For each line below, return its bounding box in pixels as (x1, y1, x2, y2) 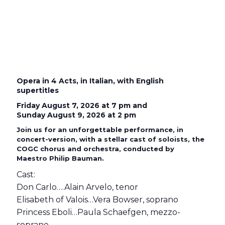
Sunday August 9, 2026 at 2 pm (17, 110, 136, 120)
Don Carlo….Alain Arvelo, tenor (17, 182, 138, 192)
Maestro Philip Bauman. (17, 154, 104, 162)
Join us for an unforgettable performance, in (17, 126, 183, 134)
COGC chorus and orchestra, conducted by (17, 145, 174, 153)
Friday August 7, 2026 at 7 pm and (17, 100, 147, 110)
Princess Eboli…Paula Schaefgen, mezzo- (17, 207, 180, 217)
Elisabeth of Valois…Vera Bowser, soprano (17, 194, 178, 204)
